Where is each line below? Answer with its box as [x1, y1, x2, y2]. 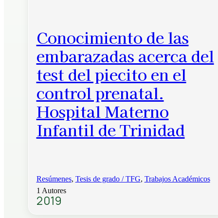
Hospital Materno [36, 99, 169, 122]
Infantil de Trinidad [36, 118, 185, 141]
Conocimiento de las [36, 25, 189, 48]
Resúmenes [36, 175, 72, 183]
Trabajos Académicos [144, 175, 210, 183]
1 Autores [36, 186, 66, 195]
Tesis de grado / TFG [75, 175, 141, 183]
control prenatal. [36, 81, 164, 104]
